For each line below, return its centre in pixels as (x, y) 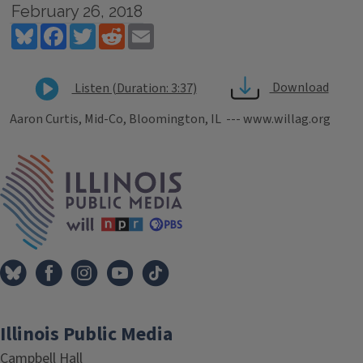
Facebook (93, 30)
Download (299, 88)
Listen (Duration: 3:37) (134, 88)
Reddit (143, 30)
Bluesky (59, 30)
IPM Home (211, 163)
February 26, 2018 (77, 11)
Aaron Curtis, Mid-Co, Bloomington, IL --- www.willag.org (170, 119)
